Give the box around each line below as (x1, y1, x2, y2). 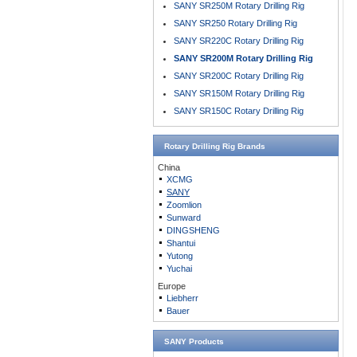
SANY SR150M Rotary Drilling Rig (174, 88, 304, 98)
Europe (158, 281, 186, 291)
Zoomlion (167, 200, 202, 210)
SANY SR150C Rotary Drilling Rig (174, 106, 304, 116)
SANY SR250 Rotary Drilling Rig (174, 18, 297, 28)
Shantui (167, 238, 195, 248)
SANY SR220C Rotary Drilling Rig (174, 36, 304, 45)
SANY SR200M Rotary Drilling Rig (174, 53, 313, 63)
